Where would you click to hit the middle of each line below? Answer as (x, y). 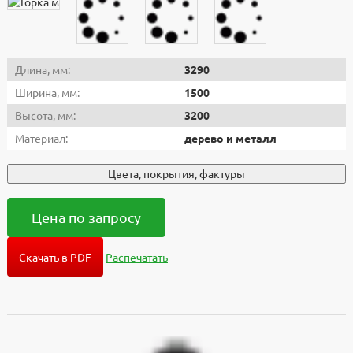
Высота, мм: (45, 115)
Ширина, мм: (47, 93)
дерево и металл (230, 138)
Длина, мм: (43, 70)
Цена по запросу (86, 217)
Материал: (41, 138)
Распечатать (137, 257)
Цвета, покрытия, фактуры (176, 174)
